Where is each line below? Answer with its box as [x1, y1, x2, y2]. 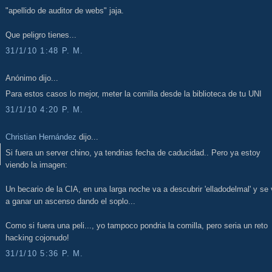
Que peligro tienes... [5, 30, 76, 40]
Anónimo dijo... [5, 73, 58, 83]
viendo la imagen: [5, 160, 67, 170]
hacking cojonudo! [5, 233, 69, 243]
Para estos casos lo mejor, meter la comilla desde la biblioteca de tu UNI [5, 89, 262, 99]
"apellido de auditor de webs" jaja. [5, 6, 124, 16]
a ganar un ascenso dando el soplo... [5, 197, 135, 206]
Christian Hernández [5, 132, 76, 141]
